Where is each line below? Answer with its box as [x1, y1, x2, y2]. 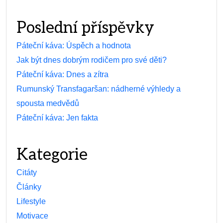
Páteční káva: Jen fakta [16, 113, 98, 122]
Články [16, 183, 41, 192]
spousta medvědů [16, 99, 79, 108]
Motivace [16, 212, 48, 221]
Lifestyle [16, 197, 46, 206]
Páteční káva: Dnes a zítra [16, 70, 109, 79]
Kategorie [16, 145, 88, 165]
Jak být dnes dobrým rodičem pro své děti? [16, 56, 167, 65]
